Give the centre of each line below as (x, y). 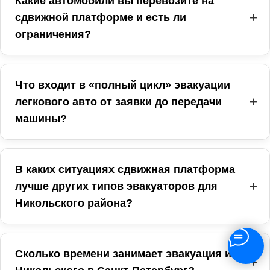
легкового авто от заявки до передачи (118, 102)
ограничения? (53, 34)
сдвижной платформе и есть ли (101, 17)
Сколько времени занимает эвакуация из (126, 253)
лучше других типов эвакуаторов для (116, 186)
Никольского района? (74, 203)
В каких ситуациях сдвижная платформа (125, 169)
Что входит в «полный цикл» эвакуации (123, 85)
